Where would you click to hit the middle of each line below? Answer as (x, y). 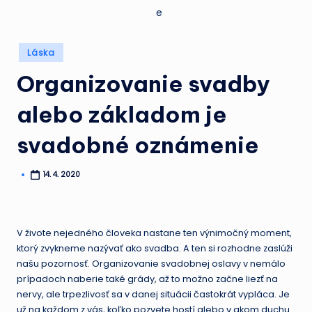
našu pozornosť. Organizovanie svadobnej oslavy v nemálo (151, 264)
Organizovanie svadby (143, 83)
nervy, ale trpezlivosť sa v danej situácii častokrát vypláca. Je (153, 295)
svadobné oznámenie (138, 145)
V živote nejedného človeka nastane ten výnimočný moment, (154, 233)
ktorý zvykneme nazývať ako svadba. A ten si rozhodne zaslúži (155, 249)
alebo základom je (122, 114)
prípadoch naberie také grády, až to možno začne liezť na (147, 279)
